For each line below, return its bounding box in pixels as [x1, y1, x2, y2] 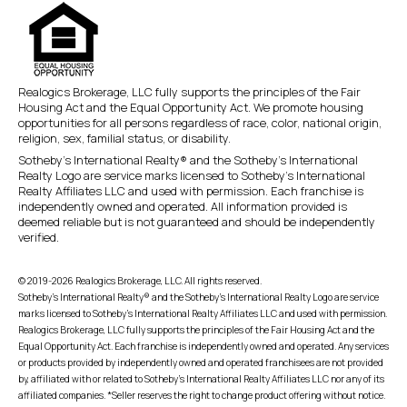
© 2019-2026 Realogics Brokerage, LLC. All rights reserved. [18, 273, 262, 287]
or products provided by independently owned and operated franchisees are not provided [18, 355, 383, 369]
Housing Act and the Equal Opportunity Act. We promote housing [18, 99, 363, 116]
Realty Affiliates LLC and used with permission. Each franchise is [18, 182, 363, 199]
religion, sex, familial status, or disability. [18, 130, 231, 147]
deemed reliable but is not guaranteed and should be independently [18, 213, 375, 230]
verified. [18, 228, 59, 245]
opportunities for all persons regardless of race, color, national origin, [18, 114, 382, 132]
